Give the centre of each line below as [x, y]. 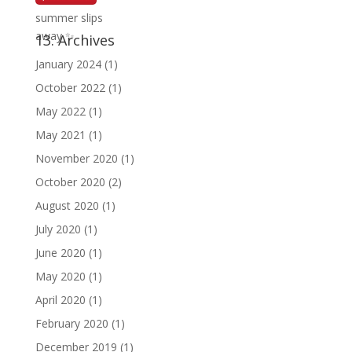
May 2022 [60, 112]
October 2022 [70, 88]
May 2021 [60, 135]
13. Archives [75, 40]
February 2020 [71, 324]
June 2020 [60, 253]
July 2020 [58, 229]
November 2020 [76, 159]
